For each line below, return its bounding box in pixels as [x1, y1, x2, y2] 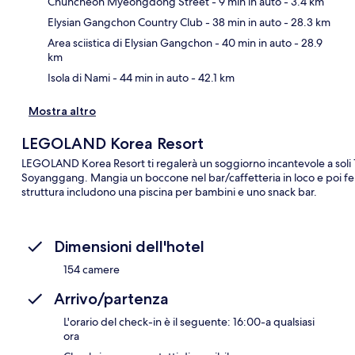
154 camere [63, 261, 120, 277]
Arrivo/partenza [54, 288, 169, 308]
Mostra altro [29, 103, 96, 118]
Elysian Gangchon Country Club [48, 14, 203, 29]
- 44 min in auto [110, 70, 189, 85]
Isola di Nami [48, 70, 110, 85]
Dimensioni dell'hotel [54, 236, 204, 256]
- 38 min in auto [203, 14, 281, 29]
